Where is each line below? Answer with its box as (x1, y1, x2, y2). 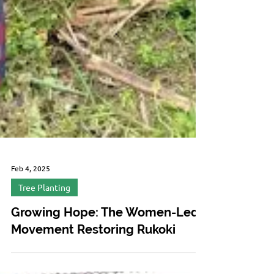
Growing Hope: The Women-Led (11, 232, 199, 247)
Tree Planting (18, 209, 70, 220)
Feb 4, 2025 (11, 191, 50, 201)
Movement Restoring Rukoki (11, 250, 176, 264)
